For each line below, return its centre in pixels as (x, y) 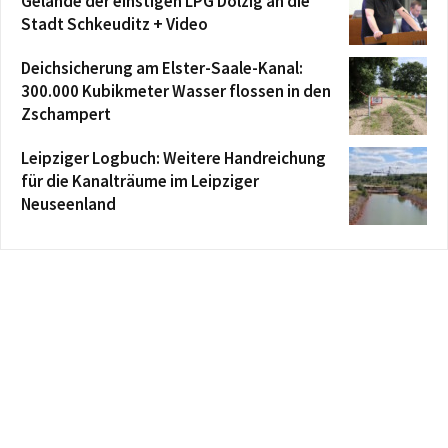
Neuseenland (68, 203)
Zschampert (66, 113)
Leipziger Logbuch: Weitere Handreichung (173, 157)
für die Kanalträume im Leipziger (140, 180)
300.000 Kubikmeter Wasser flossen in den (176, 90)
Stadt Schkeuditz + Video (114, 23)
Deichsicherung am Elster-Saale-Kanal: (162, 67)
